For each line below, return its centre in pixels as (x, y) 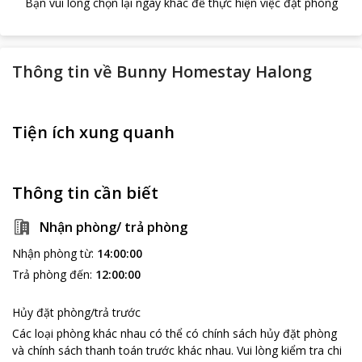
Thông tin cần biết (85, 193)
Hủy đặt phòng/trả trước (76, 312)
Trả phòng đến (51, 274)
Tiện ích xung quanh (93, 132)
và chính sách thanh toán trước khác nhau (122, 350)
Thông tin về (62, 72)
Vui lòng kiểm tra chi (289, 350)
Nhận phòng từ (52, 253)
